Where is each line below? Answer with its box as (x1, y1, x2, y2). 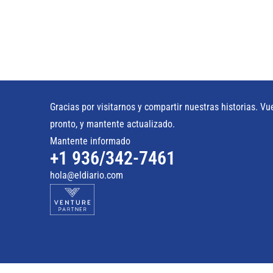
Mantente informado (50, 135, 130, 147)
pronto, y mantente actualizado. (50, 118, 175, 130)
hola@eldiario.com (50, 169, 123, 181)
